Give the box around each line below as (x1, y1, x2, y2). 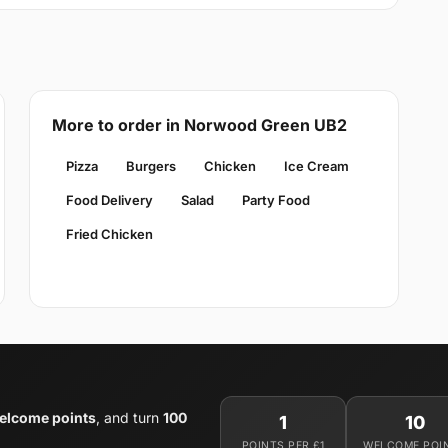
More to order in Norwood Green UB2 (51, 114, 347, 135)
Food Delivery (65, 191, 153, 208)
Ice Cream (283, 157, 349, 174)
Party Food (241, 191, 310, 208)
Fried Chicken (65, 225, 153, 242)
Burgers (125, 157, 176, 174)
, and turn (96, 408, 163, 426)
